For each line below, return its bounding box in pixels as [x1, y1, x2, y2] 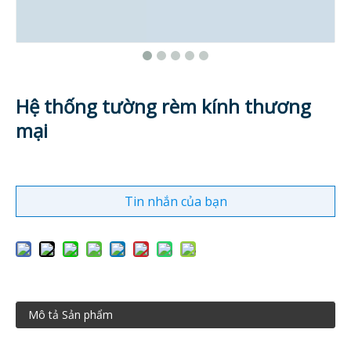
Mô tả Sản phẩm [28, 307, 113, 322]
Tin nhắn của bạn [124, 193, 227, 210]
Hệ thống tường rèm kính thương [16, 93, 311, 119]
